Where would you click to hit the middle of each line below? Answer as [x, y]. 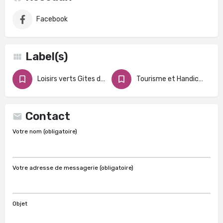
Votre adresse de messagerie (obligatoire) [73, 167]
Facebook [52, 19]
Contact [48, 116]
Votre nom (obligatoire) [45, 131]
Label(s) [47, 56]
